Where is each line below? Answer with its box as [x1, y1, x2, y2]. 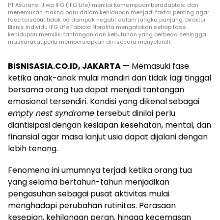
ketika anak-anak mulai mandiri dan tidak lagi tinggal [8, 72, 211, 83]
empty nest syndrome [8, 107, 94, 119]
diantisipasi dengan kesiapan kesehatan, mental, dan [8, 119, 211, 131]
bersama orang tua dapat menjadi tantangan [8, 83, 184, 95]
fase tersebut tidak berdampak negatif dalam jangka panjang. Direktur [8, 15, 206, 24]
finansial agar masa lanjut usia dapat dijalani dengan [8, 131, 208, 142]
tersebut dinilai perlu [94, 107, 175, 119]
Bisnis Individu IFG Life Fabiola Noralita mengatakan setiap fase [8, 23, 186, 31]
